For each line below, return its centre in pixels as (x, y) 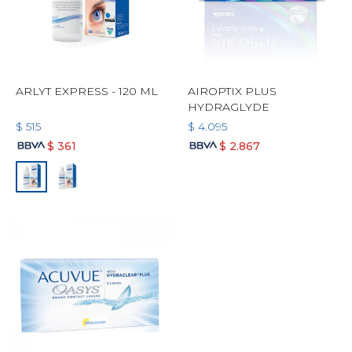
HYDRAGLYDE (229, 107)
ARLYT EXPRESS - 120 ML (87, 91)
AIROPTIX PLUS (232, 91)
